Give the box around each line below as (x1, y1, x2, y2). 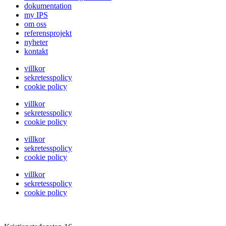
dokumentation (24, 2, 72, 11)
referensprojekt (24, 29, 72, 38)
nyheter (24, 38, 48, 47)
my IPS (24, 11, 48, 20)
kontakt (24, 47, 48, 56)
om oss (24, 20, 46, 29)
